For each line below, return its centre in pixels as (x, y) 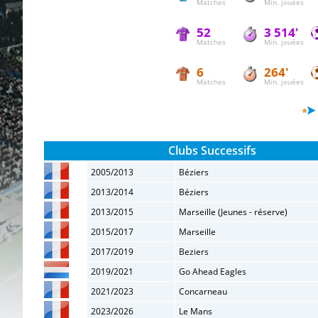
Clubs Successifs (212, 150)
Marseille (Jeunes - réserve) (233, 212)
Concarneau (203, 291)
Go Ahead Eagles (213, 272)
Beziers (194, 252)
